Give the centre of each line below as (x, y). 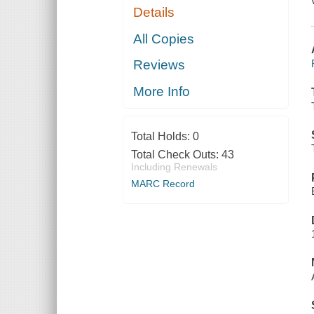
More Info (162, 91)
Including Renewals (174, 166)
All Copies (164, 39)
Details (154, 13)
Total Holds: (162, 136)
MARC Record (163, 183)
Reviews (159, 65)
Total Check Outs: (176, 154)
